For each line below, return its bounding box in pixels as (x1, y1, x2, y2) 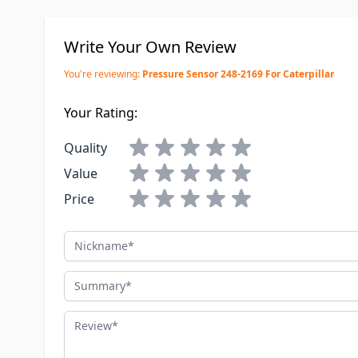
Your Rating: (64, 104, 137, 121)
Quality (64, 139, 107, 157)
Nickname (63, 231, 124, 249)
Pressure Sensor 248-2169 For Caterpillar (142, 67, 334, 81)
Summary (63, 271, 121, 288)
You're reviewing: (64, 67, 140, 81)
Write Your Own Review (64, 36, 237, 58)
